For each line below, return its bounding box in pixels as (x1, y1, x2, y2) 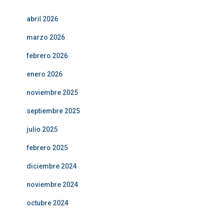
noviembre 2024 (27, 181, 78, 188)
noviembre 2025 (27, 89, 78, 96)
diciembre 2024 (27, 162, 77, 170)
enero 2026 (27, 70, 62, 78)
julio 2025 (27, 125, 58, 133)
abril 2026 (27, 15, 58, 23)
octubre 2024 (27, 199, 68, 207)
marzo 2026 (27, 33, 65, 41)
